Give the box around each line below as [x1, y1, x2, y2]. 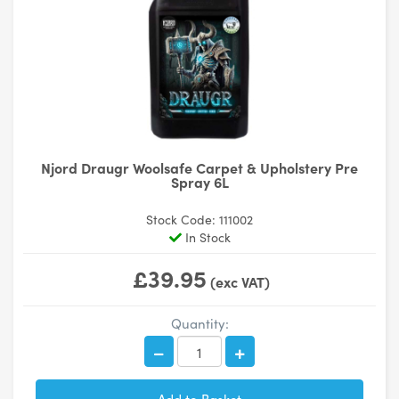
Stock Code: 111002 [146, 210, 253, 228]
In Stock [181, 228, 231, 246]
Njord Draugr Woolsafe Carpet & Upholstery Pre [41, 157, 358, 177]
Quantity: [170, 313, 229, 332]
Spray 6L [170, 171, 229, 191]
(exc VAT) [207, 272, 270, 291]
